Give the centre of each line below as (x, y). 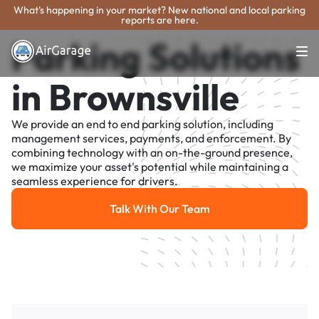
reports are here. (159, 20)
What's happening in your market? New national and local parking (159, 10)
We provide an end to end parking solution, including (142, 124)
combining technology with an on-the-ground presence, (152, 153)
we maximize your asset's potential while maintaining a (150, 167)
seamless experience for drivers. (95, 181)
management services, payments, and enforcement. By (151, 138)
